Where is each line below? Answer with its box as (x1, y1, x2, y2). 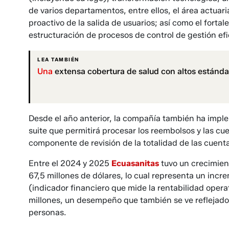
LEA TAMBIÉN (37, 56, 79, 63)
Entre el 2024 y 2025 (29, 158, 111, 169)
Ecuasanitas (111, 158, 159, 169)
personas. (29, 208, 66, 218)
